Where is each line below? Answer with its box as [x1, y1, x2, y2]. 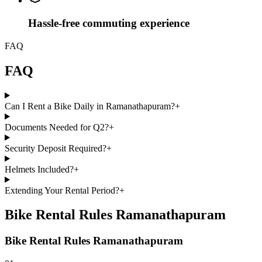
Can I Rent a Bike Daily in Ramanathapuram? [5, 101, 175, 111]
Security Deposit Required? [5, 143, 106, 153]
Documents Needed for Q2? [5, 122, 109, 132]
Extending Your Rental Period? [5, 185, 119, 195]
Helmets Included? [5, 164, 74, 174]
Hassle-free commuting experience [28, 16, 189, 29]
